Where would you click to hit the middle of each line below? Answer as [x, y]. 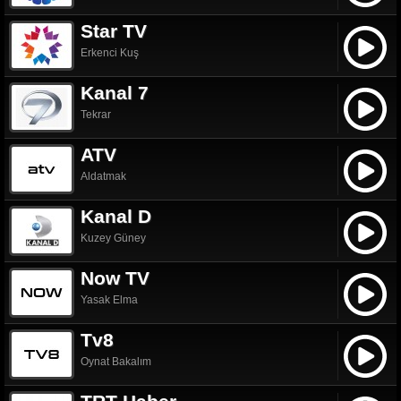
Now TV [115, 277]
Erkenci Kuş [110, 52]
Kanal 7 [115, 92]
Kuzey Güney [113, 238]
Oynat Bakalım [116, 361]
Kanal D [116, 216]
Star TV [114, 30]
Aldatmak [103, 176]
